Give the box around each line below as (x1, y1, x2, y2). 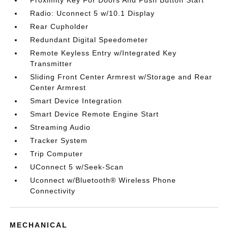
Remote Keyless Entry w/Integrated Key (30, 49, 177, 57)
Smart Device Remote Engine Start (30, 110, 159, 118)
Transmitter (30, 60, 73, 68)
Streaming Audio (30, 123, 91, 131)
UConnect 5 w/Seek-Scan (30, 163, 124, 171)
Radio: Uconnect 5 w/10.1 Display (30, 9, 155, 17)
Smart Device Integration (30, 97, 123, 105)
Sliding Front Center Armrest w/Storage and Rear (30, 73, 213, 81)
